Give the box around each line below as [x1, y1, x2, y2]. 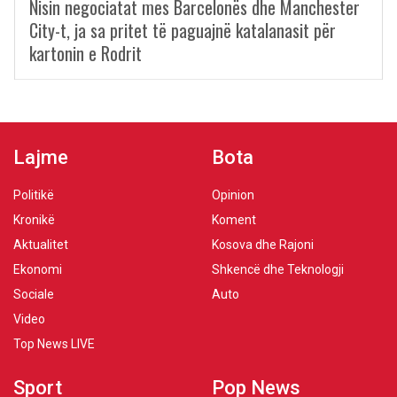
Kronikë [13, 213, 55, 227]
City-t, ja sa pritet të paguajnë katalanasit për [29, 17, 336, 43]
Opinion [212, 188, 254, 202]
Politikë [13, 188, 54, 202]
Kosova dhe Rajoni [212, 237, 314, 252]
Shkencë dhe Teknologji [212, 262, 344, 276]
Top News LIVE [13, 337, 95, 351]
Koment [212, 213, 256, 227]
